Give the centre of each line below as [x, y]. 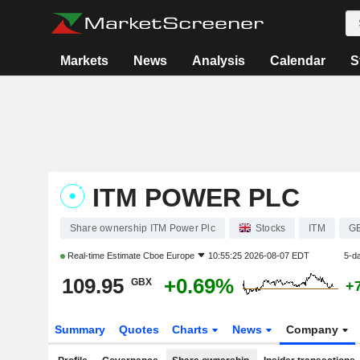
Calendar [297, 61]
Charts [192, 329]
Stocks [270, 228]
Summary [80, 329]
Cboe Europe [168, 256]
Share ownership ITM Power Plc [142, 228]
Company [314, 329]
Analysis [218, 61]
